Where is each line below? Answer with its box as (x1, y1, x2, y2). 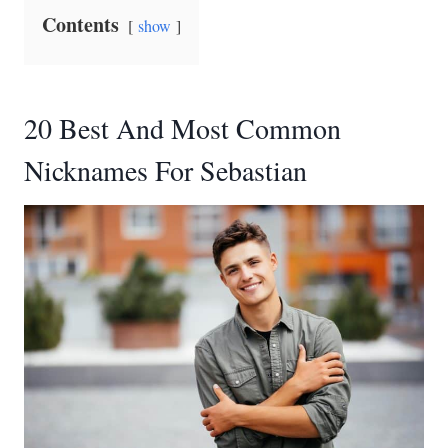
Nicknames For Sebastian (24, 151, 307, 189)
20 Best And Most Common (24, 109, 341, 147)
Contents (42, 10, 119, 39)
